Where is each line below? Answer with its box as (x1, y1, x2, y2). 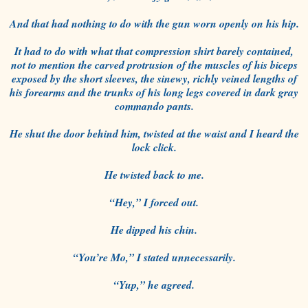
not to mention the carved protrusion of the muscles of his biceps (10, 56, 298, 72)
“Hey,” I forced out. (109, 194, 199, 210)
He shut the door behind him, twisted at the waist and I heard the (9, 125, 299, 141)
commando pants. (114, 98, 194, 113)
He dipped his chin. (111, 221, 197, 237)
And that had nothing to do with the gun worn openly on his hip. (9, 15, 299, 31)
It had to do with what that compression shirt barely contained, (14, 43, 294, 58)
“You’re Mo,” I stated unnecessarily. (72, 249, 236, 265)
